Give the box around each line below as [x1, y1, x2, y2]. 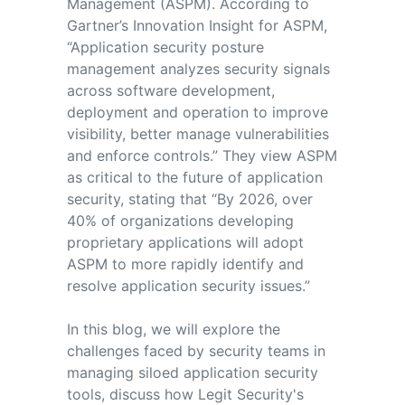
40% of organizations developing [66, 211, 294, 230]
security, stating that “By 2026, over [66, 189, 313, 208]
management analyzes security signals [66, 59, 330, 78]
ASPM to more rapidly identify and [66, 254, 304, 273]
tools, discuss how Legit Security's [66, 384, 304, 403]
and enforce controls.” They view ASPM [66, 146, 337, 165]
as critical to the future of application [66, 167, 323, 186]
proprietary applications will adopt [66, 232, 304, 251]
